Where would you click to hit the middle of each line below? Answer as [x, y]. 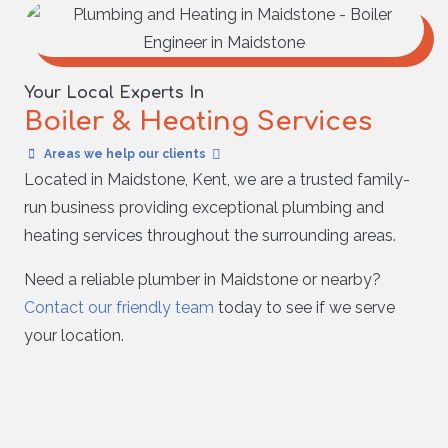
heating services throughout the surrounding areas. [210, 236]
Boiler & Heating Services [198, 122]
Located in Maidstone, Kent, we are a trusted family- [217, 180]
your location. [74, 336]
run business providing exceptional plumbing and [204, 208]
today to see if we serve [304, 308]
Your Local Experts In [114, 92]
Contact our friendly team [119, 308]
